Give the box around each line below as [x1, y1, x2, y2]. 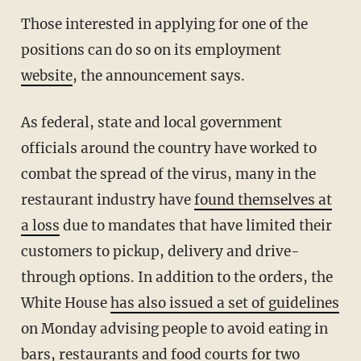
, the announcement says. [72, 66, 245, 85]
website [20, 66, 73, 85]
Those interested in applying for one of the [20, 15, 31, 33]
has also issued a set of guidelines [110, 293, 339, 312]
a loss [20, 216, 60, 234]
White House [20, 293, 110, 312]
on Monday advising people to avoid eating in [20, 319, 328, 338]
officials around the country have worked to [20, 139, 317, 157]
